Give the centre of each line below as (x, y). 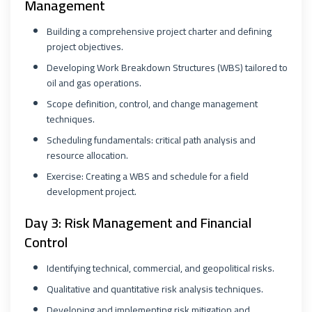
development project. (92, 192)
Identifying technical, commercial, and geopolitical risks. (161, 268)
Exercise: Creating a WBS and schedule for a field (148, 176)
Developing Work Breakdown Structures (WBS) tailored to (167, 68)
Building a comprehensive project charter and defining (159, 31)
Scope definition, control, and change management (152, 104)
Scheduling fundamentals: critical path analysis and (151, 140)
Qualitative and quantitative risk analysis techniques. (155, 289)
